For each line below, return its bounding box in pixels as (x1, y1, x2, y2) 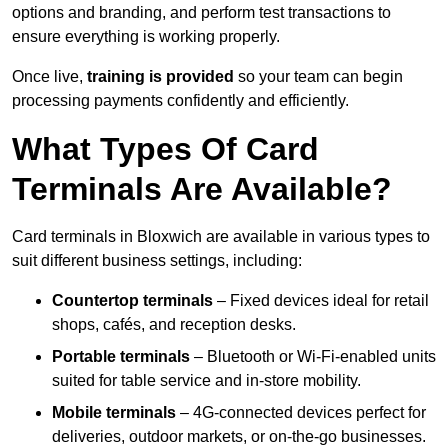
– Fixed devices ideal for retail (213, 292, 429, 310)
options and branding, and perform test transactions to (12, 4, 391, 22)
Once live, (12, 68, 87, 86)
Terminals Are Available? (12, 171, 392, 208)
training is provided (87, 68, 234, 86)
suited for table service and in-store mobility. (52, 372, 361, 390)
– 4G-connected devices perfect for (176, 404, 426, 422)
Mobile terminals (52, 404, 176, 422)
